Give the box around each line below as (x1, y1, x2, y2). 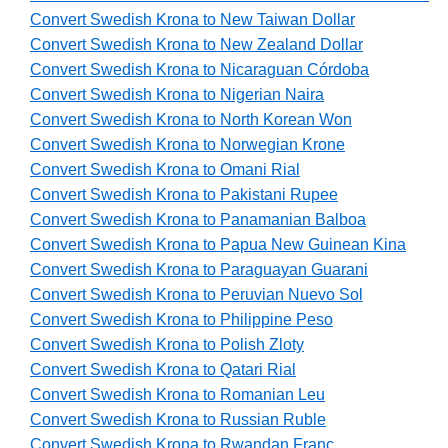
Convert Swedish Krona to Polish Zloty (30, 336, 304, 354)
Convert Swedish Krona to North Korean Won (30, 111, 352, 129)
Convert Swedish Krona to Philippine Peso (30, 311, 333, 329)
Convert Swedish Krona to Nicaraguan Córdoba (30, 61, 369, 79)
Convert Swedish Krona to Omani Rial (30, 161, 300, 179)
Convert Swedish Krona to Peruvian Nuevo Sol (30, 286, 363, 304)
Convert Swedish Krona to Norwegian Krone (30, 136, 345, 154)
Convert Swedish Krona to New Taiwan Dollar (30, 11, 355, 29)
